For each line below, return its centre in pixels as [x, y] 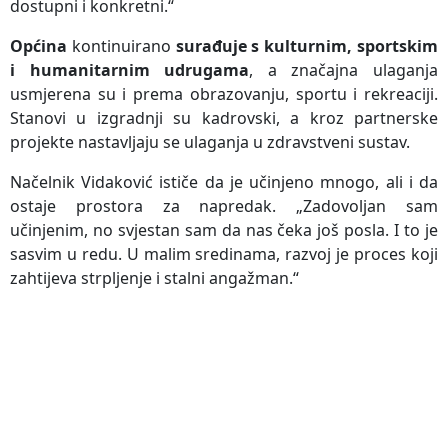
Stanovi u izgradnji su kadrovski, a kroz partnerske [224, 117]
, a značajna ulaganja [344, 69]
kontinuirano [121, 45]
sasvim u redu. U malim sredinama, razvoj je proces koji [224, 253]
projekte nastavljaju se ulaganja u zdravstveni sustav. [210, 141]
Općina [38, 45]
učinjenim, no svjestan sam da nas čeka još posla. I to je [224, 229]
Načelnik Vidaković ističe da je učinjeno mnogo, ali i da [224, 181]
